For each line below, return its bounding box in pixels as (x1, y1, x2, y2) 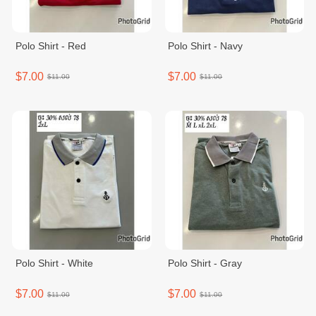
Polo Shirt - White (15, 257, 93, 269)
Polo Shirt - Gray (168, 257, 243, 269)
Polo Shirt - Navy (168, 39, 243, 51)
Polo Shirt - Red (15, 39, 86, 51)
